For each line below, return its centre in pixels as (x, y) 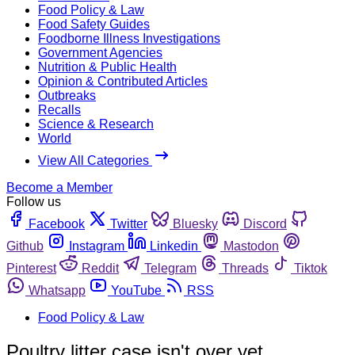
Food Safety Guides (94, 24)
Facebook (57, 223)
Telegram (170, 268)
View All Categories (95, 160)
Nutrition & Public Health (107, 67)
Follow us (34, 201)
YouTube (136, 290)
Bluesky (195, 223)
